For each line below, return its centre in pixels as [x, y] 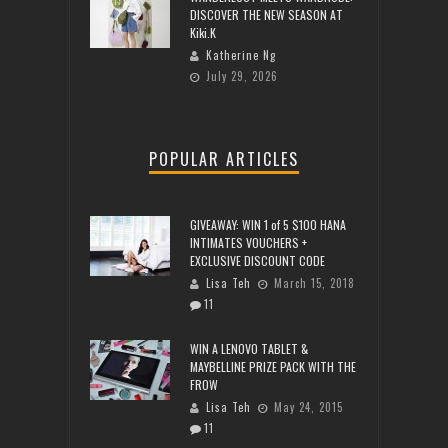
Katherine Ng [241, 55]
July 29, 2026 [242, 76]
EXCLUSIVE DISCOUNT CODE [257, 261]
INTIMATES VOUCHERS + [248, 243]
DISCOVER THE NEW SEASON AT [266, 15]
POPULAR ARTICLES [224, 159]
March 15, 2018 [314, 283]
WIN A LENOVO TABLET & [249, 349]
